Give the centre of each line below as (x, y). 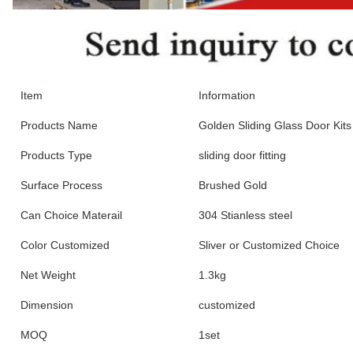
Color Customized (67, 245)
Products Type (56, 155)
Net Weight (48, 275)
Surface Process (61, 185)
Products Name (59, 125)
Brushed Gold (233, 185)
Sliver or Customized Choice (269, 245)
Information (227, 95)
